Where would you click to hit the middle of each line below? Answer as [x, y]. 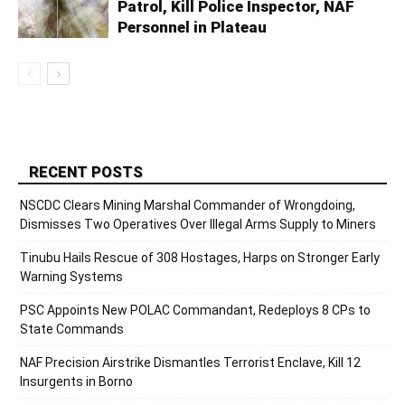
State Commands [72, 330]
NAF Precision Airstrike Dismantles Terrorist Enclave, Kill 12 [190, 363]
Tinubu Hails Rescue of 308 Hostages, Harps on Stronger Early [200, 258]
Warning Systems [71, 277]
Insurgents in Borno [76, 382]
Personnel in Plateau [192, 28]
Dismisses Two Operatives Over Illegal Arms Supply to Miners [198, 225]
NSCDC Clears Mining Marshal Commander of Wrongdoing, [188, 206]
